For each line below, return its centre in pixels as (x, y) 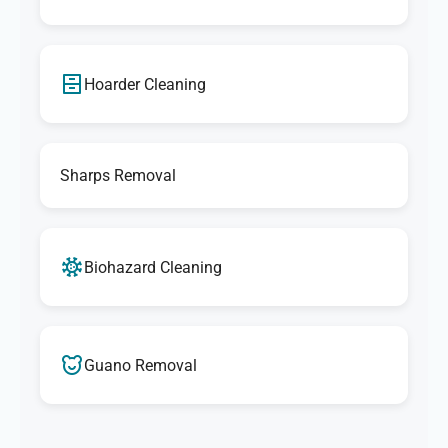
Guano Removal (140, 365)
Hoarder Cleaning (145, 84)
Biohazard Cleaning (153, 267)
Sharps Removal (118, 176)
